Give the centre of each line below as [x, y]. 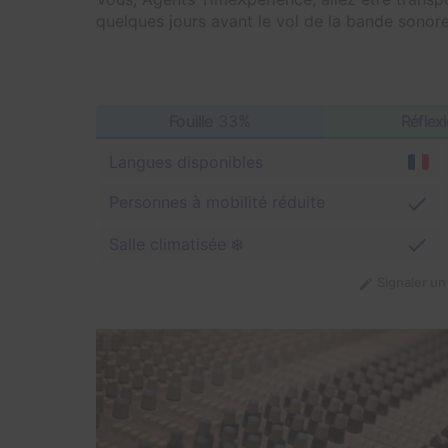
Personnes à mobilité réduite [217, 201]
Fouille [191, 120]
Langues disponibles [186, 161]
